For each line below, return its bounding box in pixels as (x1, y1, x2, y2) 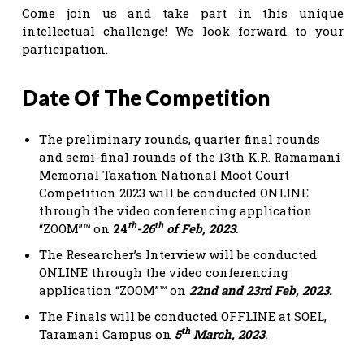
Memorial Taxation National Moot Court (39, 166, 289, 183)
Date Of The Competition (22, 84, 270, 110)
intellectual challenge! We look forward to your (22, 22, 344, 39)
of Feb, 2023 (163, 219, 236, 236)
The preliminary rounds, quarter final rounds (39, 130, 320, 147)
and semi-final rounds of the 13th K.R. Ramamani (39, 148, 340, 165)
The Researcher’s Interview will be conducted (39, 245, 320, 262)
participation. (22, 40, 108, 57)
